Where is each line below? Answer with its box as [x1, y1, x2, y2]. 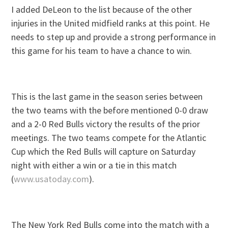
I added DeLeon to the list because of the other [11, 4, 192, 16]
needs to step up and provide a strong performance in [11, 31, 216, 43]
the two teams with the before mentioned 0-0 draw [11, 104, 209, 117]
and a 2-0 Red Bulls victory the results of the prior [11, 118, 201, 130]
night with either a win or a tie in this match [11, 159, 177, 172]
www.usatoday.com [14, 173, 90, 185]
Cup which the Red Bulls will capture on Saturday [11, 146, 196, 158]
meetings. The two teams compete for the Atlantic [11, 132, 207, 144]
